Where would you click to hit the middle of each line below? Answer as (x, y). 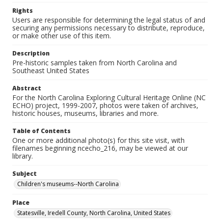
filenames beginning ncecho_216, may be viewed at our (100, 148)
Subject (25, 174)
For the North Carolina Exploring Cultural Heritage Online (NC (109, 97)
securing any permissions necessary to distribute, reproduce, (109, 28)
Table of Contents (41, 131)
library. (23, 156)
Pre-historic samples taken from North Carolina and (95, 63)
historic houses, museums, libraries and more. (85, 113)
